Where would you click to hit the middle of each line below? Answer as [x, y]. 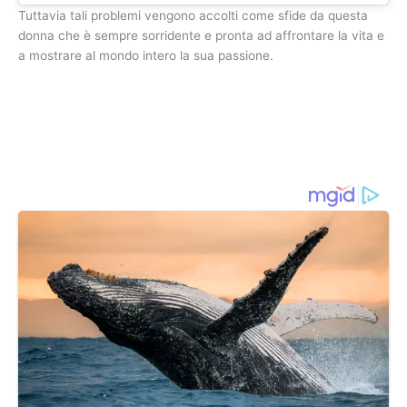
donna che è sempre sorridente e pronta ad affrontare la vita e [201, 35]
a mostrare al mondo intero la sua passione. [146, 55]
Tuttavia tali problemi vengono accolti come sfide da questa [193, 15]
